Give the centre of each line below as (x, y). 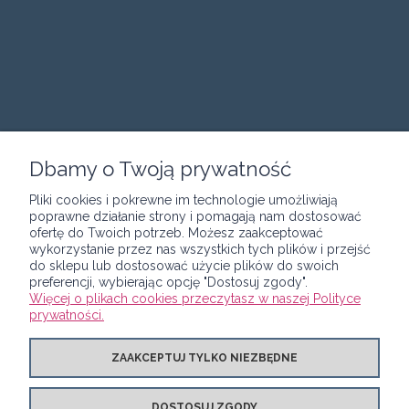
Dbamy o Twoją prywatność (160, 169)
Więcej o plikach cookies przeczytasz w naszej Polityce (195, 299)
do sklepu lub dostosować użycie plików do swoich (184, 266)
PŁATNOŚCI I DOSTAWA (204, 336)
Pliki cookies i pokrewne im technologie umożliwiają (184, 200)
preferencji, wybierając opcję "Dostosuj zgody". (168, 282)
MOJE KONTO (204, 283)
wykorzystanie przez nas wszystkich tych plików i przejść (200, 249)
